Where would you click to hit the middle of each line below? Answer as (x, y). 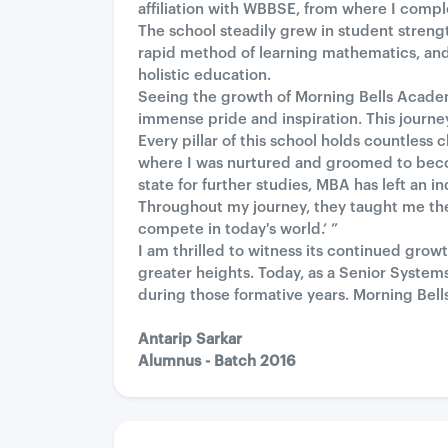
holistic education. (204, 75)
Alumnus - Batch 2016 (217, 361)
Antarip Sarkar (190, 339)
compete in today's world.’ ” (238, 229)
